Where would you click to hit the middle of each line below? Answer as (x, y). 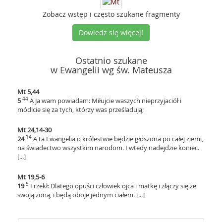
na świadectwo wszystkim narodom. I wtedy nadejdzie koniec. (108, 148)
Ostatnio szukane (111, 60)
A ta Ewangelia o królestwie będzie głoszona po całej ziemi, (118, 139)
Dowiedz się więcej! (111, 32)
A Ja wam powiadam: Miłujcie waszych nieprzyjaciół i (106, 101)
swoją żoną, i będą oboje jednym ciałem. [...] (81, 195)
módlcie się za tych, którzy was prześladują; (81, 110)
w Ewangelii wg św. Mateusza (111, 70)
